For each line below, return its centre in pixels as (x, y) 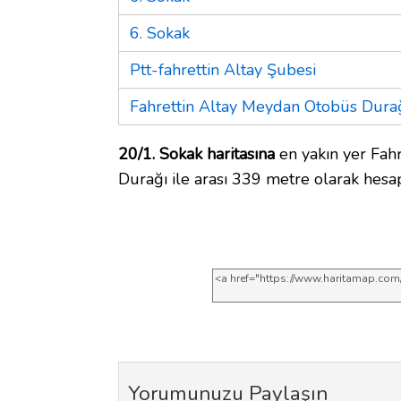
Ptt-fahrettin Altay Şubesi (223, 69)
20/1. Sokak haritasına (196, 154)
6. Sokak (160, 33)
